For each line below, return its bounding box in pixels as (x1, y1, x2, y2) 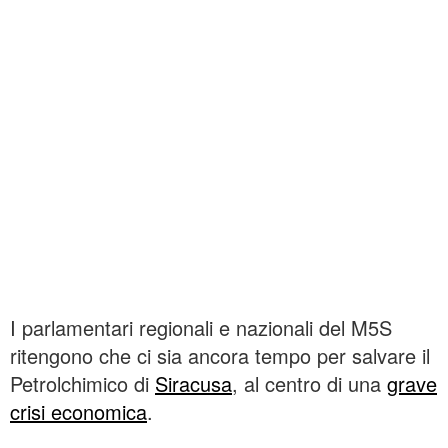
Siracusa (155, 369, 232, 399)
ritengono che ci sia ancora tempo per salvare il (10, 341, 430, 371)
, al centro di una (232, 369, 387, 399)
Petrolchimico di (10, 369, 155, 399)
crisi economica (10, 397, 147, 427)
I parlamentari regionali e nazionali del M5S (10, 313, 392, 343)
